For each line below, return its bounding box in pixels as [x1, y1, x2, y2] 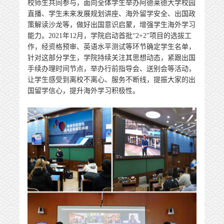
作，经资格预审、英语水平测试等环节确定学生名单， [27, 43, 195, 50]
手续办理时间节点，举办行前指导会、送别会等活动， [27, 65, 195, 72]
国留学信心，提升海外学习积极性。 [27, 87, 139, 94]
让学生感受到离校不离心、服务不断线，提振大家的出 [27, 76, 195, 83]
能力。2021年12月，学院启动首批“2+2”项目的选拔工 [27, 32, 191, 39]
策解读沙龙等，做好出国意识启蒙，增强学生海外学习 [27, 21, 195, 28]
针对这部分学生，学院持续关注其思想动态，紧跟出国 [27, 54, 195, 61]
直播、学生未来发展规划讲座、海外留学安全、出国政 [27, 10, 195, 17]
